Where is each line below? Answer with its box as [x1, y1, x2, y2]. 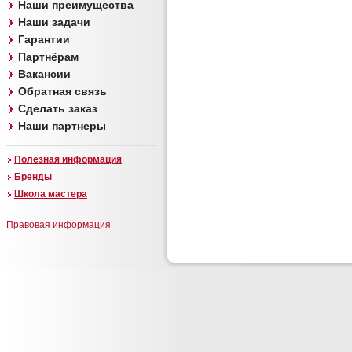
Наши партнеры [18, 119, 106, 132]
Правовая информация [6, 219, 111, 230]
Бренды [14, 171, 52, 182]
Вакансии [18, 68, 71, 80]
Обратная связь [18, 85, 107, 97]
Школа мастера [14, 189, 87, 200]
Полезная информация [14, 154, 122, 165]
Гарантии [18, 33, 70, 46]
